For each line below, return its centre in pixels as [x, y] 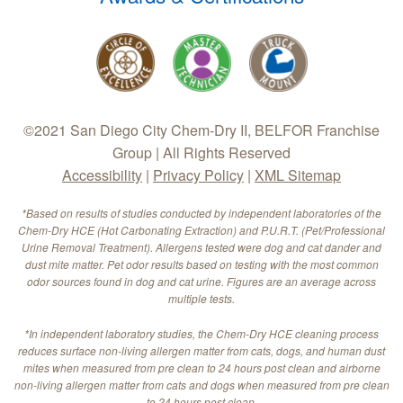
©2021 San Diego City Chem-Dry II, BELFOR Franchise [201, 130]
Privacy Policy [198, 175]
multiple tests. [201, 299]
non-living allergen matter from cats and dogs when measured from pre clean [201, 385]
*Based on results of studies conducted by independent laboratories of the [201, 213]
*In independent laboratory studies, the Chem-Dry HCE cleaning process [201, 334]
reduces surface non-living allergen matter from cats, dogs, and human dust [201, 351]
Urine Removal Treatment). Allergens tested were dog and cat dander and [201, 247]
